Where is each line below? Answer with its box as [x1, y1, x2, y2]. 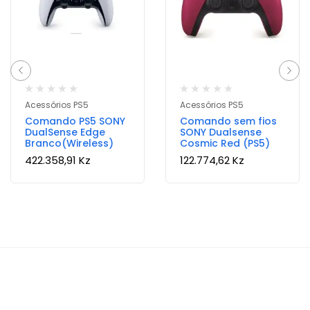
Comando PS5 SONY [25, 114, 125, 128]
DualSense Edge [25, 125, 105, 139]
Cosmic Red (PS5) [180, 136, 270, 150]
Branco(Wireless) [25, 136, 113, 150]
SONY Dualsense [180, 125, 262, 139]
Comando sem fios [180, 114, 277, 128]
